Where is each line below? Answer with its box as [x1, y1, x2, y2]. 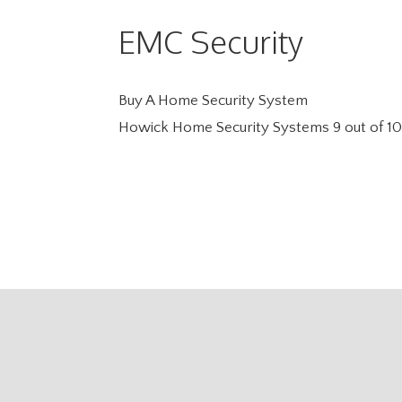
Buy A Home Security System [118, 92, 308, 109]
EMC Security [118, 21, 303, 61]
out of [341, 118, 387, 135]
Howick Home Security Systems [118, 118, 329, 135]
